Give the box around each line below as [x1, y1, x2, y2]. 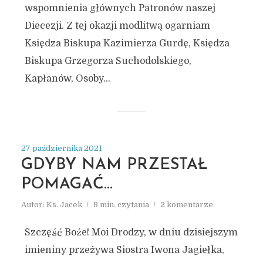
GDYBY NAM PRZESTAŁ [21, 157, 208, 173]
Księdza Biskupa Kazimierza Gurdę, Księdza [24, 38, 230, 49]
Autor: [21, 200, 46, 209]
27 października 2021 [21, 144, 102, 153]
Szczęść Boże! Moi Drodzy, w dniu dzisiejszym [24, 227, 238, 238]
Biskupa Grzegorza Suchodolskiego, [24, 56, 191, 66]
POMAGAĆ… [21, 177, 113, 193]
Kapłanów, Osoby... [24, 73, 110, 84]
